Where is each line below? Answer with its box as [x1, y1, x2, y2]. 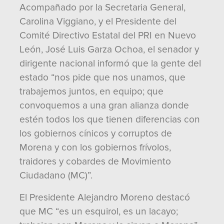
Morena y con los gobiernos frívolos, [19, 141, 171, 153]
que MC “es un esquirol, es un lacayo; [19, 205, 178, 217]
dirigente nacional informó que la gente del [19, 57, 201, 69]
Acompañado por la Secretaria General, [19, 1, 185, 13]
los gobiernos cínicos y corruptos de [19, 127, 172, 139]
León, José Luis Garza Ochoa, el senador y [19, 43, 199, 55]
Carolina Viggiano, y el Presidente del [19, 15, 176, 27]
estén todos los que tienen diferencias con [19, 113, 200, 125]
